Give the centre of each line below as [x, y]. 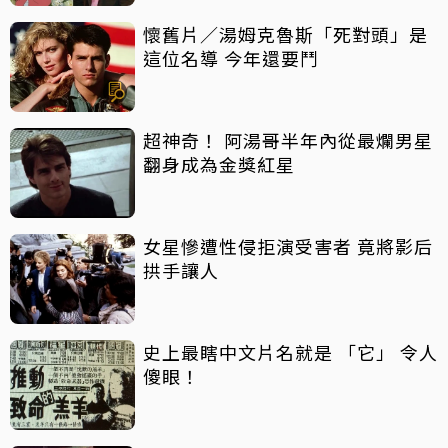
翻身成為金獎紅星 [219, 163]
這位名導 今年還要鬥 [231, 57]
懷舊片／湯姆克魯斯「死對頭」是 [285, 33]
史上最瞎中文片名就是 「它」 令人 [290, 351]
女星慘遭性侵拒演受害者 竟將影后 [288, 245]
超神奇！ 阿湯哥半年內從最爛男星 [288, 139]
